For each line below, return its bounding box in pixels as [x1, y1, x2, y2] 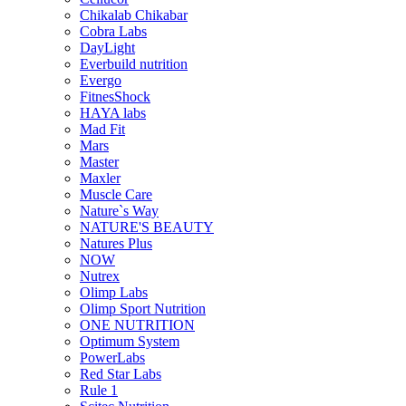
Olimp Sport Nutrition [80, 300, 206, 316]
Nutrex [80, 267, 120, 284]
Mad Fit [80, 121, 125, 137]
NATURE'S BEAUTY [80, 218, 214, 235]
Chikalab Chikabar [80, 6, 188, 23]
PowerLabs [80, 349, 145, 365]
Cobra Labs [80, 23, 147, 39]
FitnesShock [80, 88, 150, 104]
